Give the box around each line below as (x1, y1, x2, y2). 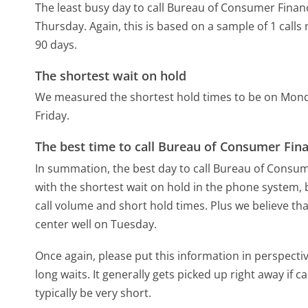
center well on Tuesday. (35, 216, 157, 232)
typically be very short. (35, 285, 152, 301)
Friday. (35, 108, 70, 124)
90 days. (35, 36, 78, 52)
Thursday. (35, 18, 87, 34)
